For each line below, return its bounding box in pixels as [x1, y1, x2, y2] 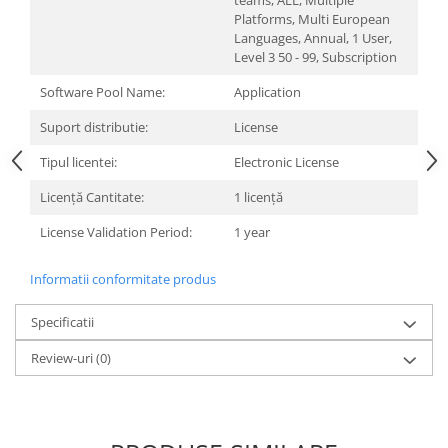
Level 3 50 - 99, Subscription [234, 48, 397, 66]
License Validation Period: [40, 223, 192, 241]
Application [234, 83, 301, 101]
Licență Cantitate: [40, 188, 144, 206]
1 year [234, 223, 270, 241]
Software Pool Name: [40, 83, 165, 101]
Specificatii [31, 313, 94, 331]
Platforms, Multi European [234, 10, 390, 28]
